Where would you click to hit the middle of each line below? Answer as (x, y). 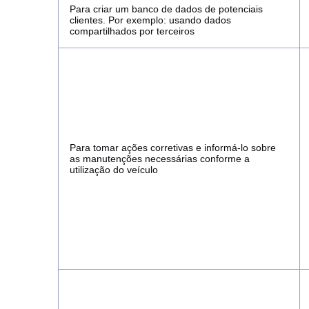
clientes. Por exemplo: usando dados (150, 20)
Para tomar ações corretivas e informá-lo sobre (173, 148)
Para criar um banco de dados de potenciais (166, 9)
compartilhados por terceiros (132, 31)
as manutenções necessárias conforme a (160, 159)
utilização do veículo (114, 170)
